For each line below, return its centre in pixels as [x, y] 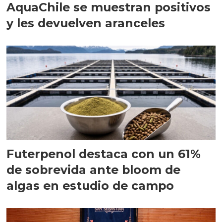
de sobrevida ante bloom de [94, 169]
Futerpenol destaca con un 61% [104, 154]
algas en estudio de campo [90, 185]
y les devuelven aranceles [86, 23]
